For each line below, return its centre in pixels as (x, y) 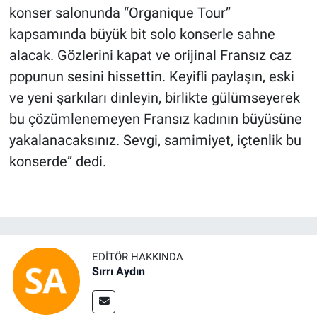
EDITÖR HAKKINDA (138, 257)
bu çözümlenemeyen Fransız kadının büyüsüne (155, 119)
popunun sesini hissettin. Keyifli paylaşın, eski (151, 76)
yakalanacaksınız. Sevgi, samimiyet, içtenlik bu (155, 140)
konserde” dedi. (57, 161)
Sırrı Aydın (119, 271)
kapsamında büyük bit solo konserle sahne (142, 34)
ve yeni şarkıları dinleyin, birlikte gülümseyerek (154, 97)
